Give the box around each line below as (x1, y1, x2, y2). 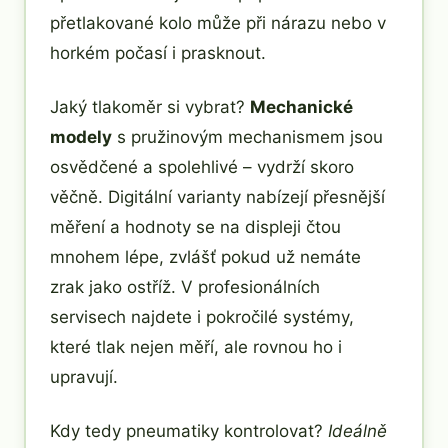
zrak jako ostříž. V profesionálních (50, 276, 320, 297)
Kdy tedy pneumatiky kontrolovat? (50, 420, 328, 441)
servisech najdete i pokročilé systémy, (50, 306, 354, 327)
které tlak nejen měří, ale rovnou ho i (50, 336, 342, 357)
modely (50, 126, 112, 147)
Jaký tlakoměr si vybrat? (50, 96, 250, 117)
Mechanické (250, 96, 353, 117)
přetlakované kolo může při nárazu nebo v (50, 12, 386, 33)
